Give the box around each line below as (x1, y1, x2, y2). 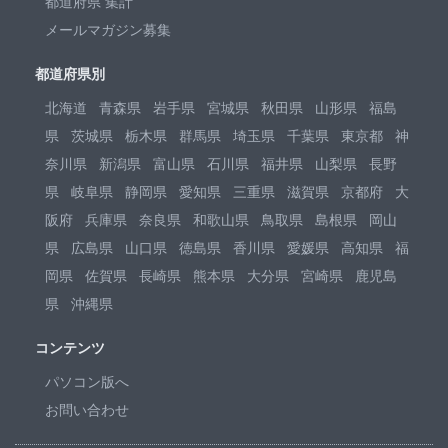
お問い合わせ (45, 400, 129, 419)
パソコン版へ (45, 372, 129, 391)
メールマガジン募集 (45, 20, 171, 39)
